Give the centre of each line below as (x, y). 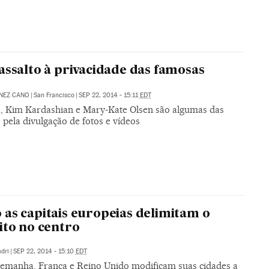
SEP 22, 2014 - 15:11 (109, 95)
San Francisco (54, 95)
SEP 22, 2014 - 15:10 (44, 252)
